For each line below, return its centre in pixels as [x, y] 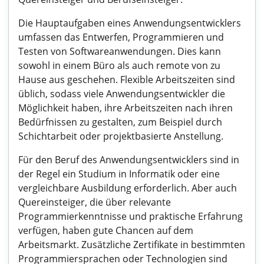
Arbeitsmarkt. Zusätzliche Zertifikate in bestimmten [132, 245]
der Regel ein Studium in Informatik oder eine [119, 174]
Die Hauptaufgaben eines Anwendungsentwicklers [130, 23]
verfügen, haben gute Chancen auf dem [106, 230]
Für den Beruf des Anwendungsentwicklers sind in [129, 160]
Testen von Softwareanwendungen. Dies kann [120, 51]
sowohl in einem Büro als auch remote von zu [119, 65]
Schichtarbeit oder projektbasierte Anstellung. [121, 136]
